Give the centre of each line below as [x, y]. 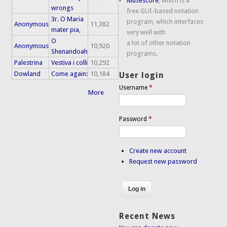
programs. [142, 54]
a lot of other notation [159, 43]
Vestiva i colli [70, 63]
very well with [146, 32]
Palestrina [29, 63]
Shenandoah [70, 52]
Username [134, 87]
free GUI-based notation [163, 11]
